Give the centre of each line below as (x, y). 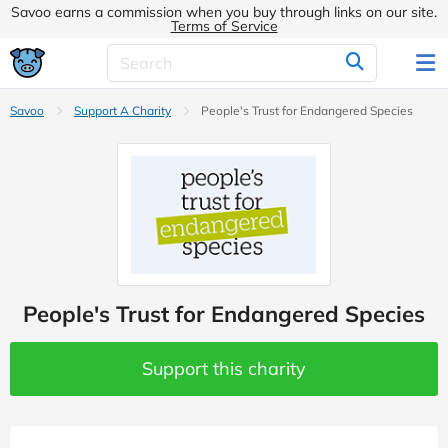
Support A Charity (122, 110)
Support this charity (224, 369)
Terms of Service (224, 26)
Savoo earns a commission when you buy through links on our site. (224, 12)
